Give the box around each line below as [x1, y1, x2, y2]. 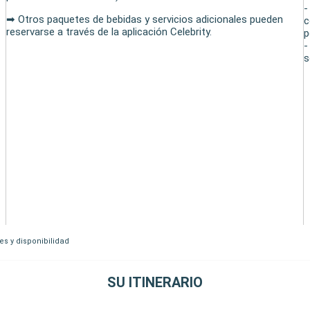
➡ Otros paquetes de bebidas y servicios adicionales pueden [6, 12, 284, 26]
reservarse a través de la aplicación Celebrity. [6, 25, 212, 38]
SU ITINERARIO [107, 273, 203, 291]
